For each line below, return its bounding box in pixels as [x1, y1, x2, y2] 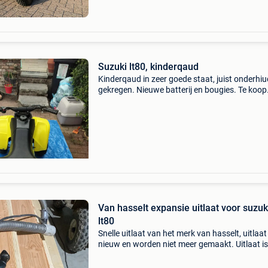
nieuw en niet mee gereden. [98, 250, 198, 260]
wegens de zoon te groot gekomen [98, 96, 225, 105]
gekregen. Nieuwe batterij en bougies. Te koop [98, 85, 267, 95]
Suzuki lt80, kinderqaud [98, 61, 199, 72]
